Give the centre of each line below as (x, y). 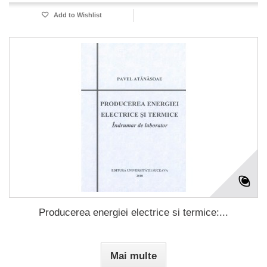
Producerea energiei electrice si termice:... (133, 212)
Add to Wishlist (77, 15)
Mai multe (133, 256)
